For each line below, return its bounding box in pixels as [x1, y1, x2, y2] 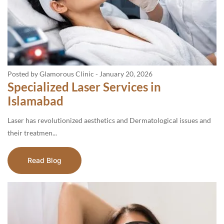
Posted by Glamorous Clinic [7, 69, 94, 78]
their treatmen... [7, 128, 57, 137]
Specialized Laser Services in [7, 79, 161, 94]
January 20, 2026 [99, 69, 152, 78]
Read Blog [27, 156, 61, 164]
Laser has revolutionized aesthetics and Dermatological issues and [7, 116, 211, 124]
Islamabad [7, 93, 63, 108]
